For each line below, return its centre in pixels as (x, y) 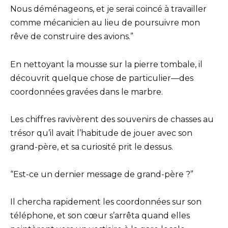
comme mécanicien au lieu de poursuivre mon (105, 23)
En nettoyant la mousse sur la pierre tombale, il (106, 64)
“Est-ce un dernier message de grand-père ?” (102, 175)
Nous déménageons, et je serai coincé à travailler (108, 9)
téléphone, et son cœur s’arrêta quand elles (100, 216)
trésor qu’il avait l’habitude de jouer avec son (101, 133)
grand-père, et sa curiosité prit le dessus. (92, 147)
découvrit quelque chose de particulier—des (102, 78)
